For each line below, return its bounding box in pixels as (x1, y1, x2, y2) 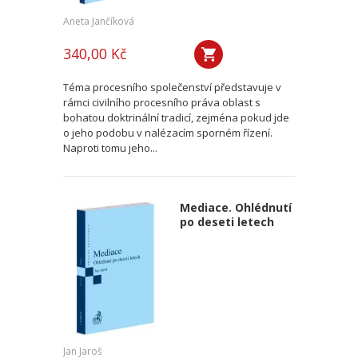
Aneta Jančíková (63, 14, 134, 28)
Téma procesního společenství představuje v (63, 80, 281, 94)
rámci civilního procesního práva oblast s (63, 95, 261, 109)
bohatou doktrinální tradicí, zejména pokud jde (63, 110, 289, 125)
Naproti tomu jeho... (63, 141, 157, 155)
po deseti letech (179, 214, 274, 229)
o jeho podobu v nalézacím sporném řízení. (63, 125, 272, 140)
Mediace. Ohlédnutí (179, 200, 292, 215)
